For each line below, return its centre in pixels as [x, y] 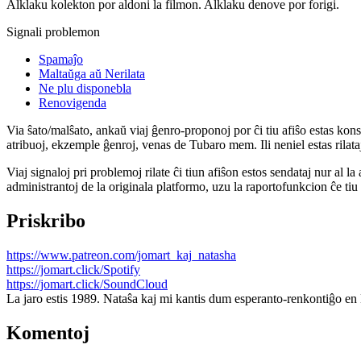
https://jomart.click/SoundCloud [87, 284]
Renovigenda [73, 103]
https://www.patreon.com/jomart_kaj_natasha [121, 255]
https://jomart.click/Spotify [73, 269]
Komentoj [48, 332]
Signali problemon [53, 32]
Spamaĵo [61, 60]
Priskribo [46, 221]
